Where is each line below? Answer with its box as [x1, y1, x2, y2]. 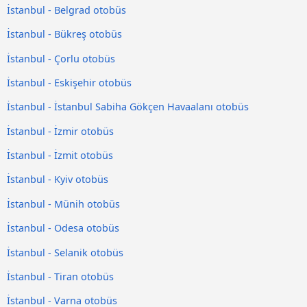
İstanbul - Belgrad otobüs [7, 3, 126, 16]
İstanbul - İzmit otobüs [7, 149, 113, 162]
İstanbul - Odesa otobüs [7, 221, 119, 235]
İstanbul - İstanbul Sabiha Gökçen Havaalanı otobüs [7, 100, 249, 114]
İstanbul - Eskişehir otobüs [7, 75, 132, 89]
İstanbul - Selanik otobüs [7, 245, 123, 259]
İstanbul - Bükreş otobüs [7, 27, 122, 41]
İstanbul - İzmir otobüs [7, 124, 114, 138]
